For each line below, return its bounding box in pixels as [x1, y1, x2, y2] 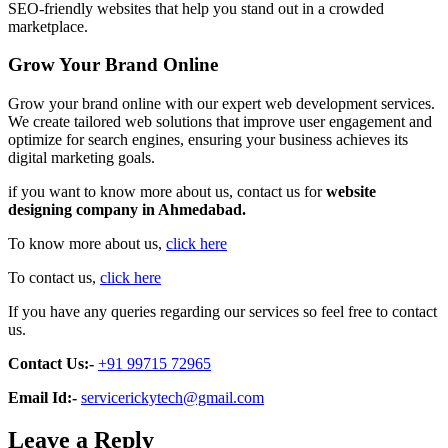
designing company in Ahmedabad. [8, 201, 246, 219]
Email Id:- [8, 389, 77, 407]
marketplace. [8, 17, 88, 35]
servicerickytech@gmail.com [81, 389, 264, 407]
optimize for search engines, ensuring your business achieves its [8, 131, 408, 149]
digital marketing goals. [8, 149, 155, 167]
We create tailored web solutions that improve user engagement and [8, 113, 432, 131]
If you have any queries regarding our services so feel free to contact [8, 303, 437, 321]
